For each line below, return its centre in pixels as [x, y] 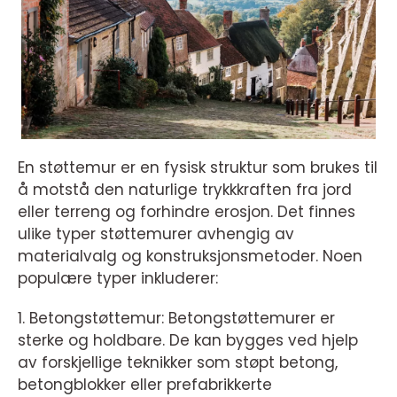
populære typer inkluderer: [118, 279]
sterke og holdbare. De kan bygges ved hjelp [188, 341]
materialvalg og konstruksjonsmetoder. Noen [190, 257]
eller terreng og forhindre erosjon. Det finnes [187, 212]
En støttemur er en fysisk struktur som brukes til [198, 168]
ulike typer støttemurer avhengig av [156, 234]
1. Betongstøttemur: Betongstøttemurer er [176, 319]
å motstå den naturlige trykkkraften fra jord [185, 190]
